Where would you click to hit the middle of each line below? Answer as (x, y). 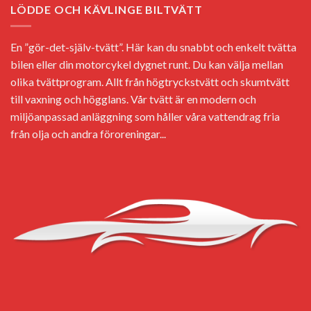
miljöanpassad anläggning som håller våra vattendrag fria (145, 117)
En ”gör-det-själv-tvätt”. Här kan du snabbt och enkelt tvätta (153, 47)
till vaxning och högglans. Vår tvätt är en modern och (133, 99)
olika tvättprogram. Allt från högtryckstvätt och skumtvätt (150, 82)
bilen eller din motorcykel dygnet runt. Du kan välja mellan (147, 65)
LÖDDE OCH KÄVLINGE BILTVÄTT (107, 9)
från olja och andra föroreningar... (88, 134)
